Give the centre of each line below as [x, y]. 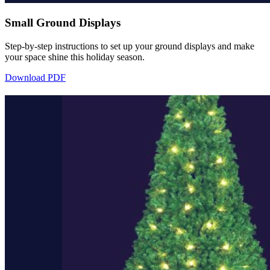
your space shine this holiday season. [75, 57]
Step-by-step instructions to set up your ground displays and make [130, 46]
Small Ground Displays [63, 23]
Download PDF [35, 77]
